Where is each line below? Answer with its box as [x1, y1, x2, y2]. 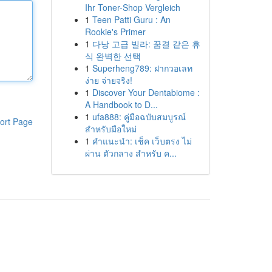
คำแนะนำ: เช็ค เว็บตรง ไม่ [92, 135, 192, 147]
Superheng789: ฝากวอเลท [92, 62, 192, 74]
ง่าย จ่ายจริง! [84, 74, 132, 86]
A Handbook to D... [84, 98, 158, 110]
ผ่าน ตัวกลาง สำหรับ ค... [84, 147, 177, 159]
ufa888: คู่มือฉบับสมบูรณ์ [92, 110, 186, 123]
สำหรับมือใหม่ [84, 123, 137, 135]
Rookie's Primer [84, 25, 146, 38]
